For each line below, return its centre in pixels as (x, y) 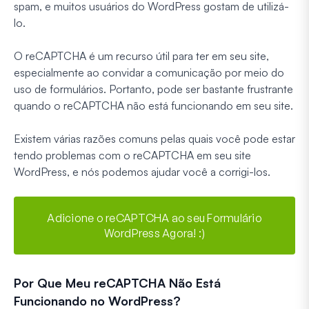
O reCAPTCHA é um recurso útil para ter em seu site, (141, 56)
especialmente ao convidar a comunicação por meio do (149, 72)
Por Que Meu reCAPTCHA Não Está (117, 282)
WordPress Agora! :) (154, 233)
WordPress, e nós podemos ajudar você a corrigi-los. (142, 171)
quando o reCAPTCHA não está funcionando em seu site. (153, 105)
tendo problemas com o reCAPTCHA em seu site (132, 155)
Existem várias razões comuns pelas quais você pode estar (154, 138)
